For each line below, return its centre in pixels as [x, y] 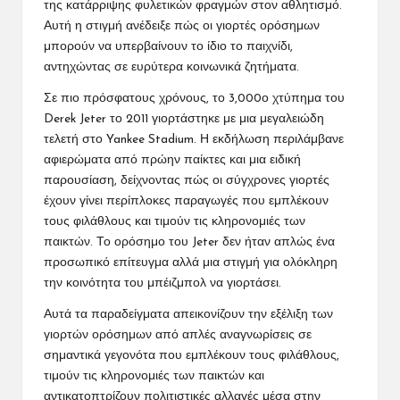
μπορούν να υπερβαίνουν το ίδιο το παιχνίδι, [168, 46]
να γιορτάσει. [244, 283]
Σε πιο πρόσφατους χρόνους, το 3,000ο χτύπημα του [194, 98]
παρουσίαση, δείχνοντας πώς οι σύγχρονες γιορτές [187, 180]
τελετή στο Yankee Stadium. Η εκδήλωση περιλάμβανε [194, 139]
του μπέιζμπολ [165, 283]
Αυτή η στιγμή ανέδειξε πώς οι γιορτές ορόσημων [182, 26]
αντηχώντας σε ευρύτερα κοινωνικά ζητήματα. [171, 67]
